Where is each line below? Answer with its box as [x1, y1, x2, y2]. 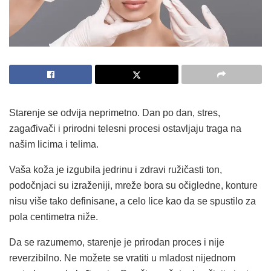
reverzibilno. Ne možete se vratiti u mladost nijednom [9, 252, 235, 263]
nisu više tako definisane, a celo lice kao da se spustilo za [9, 195, 256, 206]
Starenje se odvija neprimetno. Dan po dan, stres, [9, 107, 220, 118]
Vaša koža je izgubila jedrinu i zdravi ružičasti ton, [9, 164, 222, 175]
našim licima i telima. [9, 139, 99, 149]
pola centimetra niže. [9, 211, 98, 222]
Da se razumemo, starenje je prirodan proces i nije [9, 237, 224, 247]
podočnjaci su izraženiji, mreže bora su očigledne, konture [9, 180, 258, 191]
